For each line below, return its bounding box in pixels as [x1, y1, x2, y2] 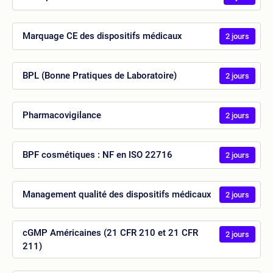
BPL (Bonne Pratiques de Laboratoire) [23, 70, 177, 82]
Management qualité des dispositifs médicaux [23, 189, 211, 200]
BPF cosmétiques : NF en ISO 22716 [23, 149, 172, 161]
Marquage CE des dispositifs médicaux [23, 30, 182, 42]
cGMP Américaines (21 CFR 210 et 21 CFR [23, 227, 198, 238]
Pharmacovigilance [23, 110, 101, 121]
